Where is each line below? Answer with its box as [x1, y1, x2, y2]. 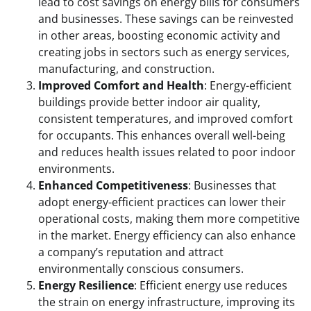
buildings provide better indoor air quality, [38, 94, 260, 110]
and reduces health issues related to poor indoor [38, 144, 296, 160]
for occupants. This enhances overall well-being [38, 127, 285, 143]
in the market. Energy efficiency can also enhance [38, 227, 296, 243]
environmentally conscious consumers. [38, 260, 244, 276]
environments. [38, 160, 115, 176]
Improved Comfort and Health [38, 77, 204, 93]
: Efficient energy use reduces [134, 277, 287, 293]
